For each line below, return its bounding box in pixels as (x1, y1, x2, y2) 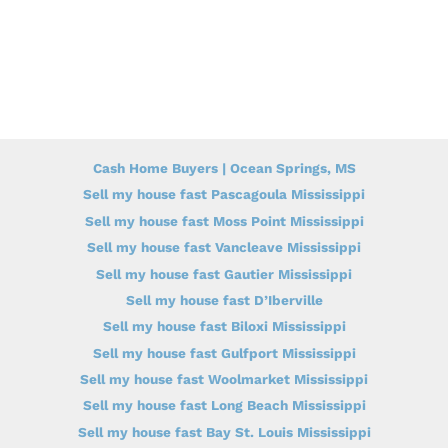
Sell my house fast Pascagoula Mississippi (83, 186, 365, 203)
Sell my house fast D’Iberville (125, 291, 323, 308)
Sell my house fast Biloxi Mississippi (102, 318, 346, 335)
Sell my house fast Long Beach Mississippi (82, 397, 366, 414)
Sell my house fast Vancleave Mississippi (87, 239, 361, 256)
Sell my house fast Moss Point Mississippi (84, 212, 364, 229)
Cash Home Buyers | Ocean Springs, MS (92, 160, 356, 177)
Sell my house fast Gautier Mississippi (96, 265, 352, 282)
